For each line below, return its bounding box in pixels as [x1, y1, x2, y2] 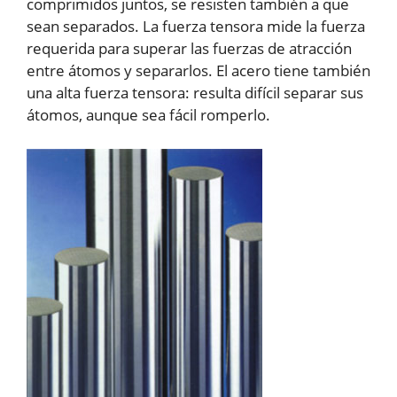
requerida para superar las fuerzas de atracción [27, 38, 352, 59]
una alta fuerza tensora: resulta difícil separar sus [27, 82, 363, 104]
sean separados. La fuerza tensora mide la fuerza [27, 16, 365, 37]
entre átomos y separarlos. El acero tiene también [27, 60, 370, 82]
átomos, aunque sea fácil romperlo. [27, 105, 270, 126]
